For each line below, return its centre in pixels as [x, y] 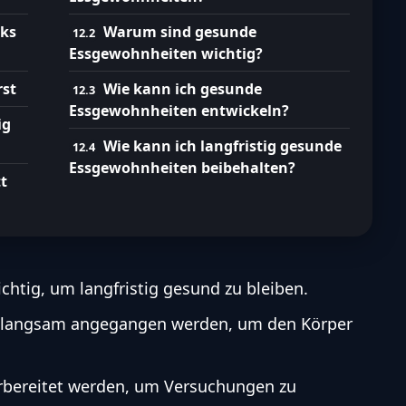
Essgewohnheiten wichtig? [166, 54]
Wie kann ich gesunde [183, 89]
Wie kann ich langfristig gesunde [223, 146]
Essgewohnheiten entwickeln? [179, 111]
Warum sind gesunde [180, 32]
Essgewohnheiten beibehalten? [183, 168]
